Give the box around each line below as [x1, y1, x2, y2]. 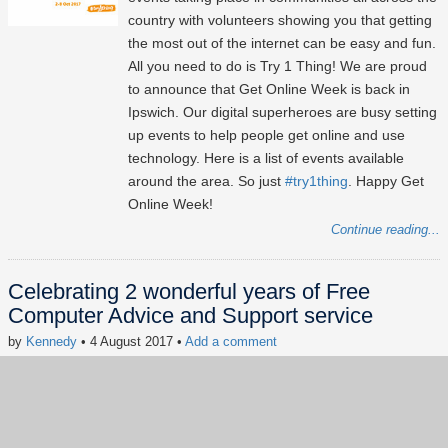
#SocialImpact [123, 411, 206, 427]
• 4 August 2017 [77, 334, 177, 350]
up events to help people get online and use [128, 127, 405, 144]
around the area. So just [128, 173, 285, 190]
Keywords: [8, 357, 69, 373]
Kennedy [26, 334, 77, 350]
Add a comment [185, 334, 277, 350]
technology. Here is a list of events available [128, 150, 404, 167]
